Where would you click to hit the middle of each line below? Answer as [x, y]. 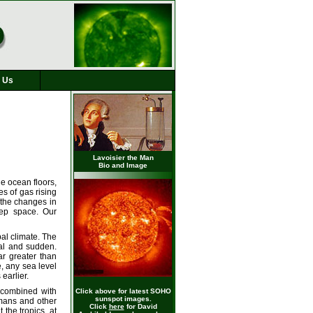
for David [140, 306]
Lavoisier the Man [123, 158]
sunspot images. [123, 299]
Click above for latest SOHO [123, 291]
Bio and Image [123, 165]
